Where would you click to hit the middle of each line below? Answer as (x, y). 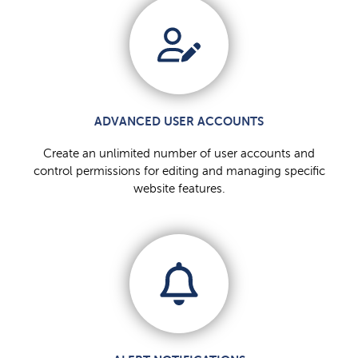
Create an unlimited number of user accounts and (179, 154)
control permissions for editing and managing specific (179, 171)
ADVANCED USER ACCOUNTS (179, 121)
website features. (179, 189)
